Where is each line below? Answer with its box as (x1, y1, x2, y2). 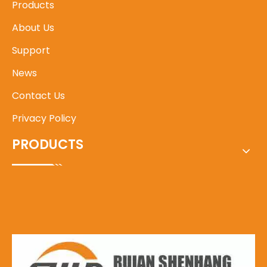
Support (12, 44, 50, 57)
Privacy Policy (12, 111, 76, 125)
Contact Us (12, 89, 65, 103)
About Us (12, 21, 54, 35)
